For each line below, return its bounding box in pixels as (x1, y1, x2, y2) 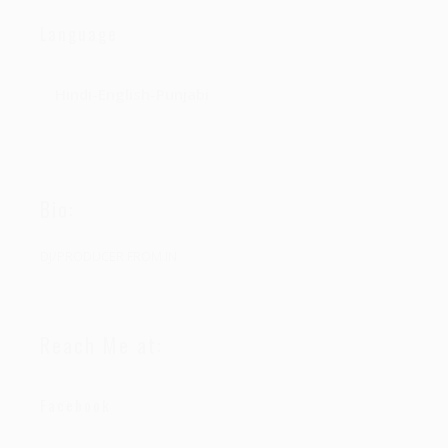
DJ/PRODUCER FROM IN (40, 247, 177, 265)
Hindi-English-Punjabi (55, 84, 209, 104)
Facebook (40, 394, 111, 416)
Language (40, 21, 117, 46)
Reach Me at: (40, 330, 163, 360)
